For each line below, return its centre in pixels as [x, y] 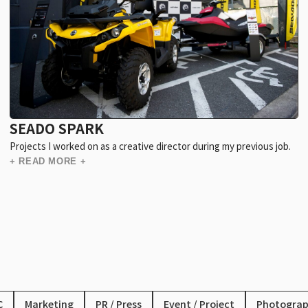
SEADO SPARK [57, 129]
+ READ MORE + [48, 162]
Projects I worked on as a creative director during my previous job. [150, 146]
